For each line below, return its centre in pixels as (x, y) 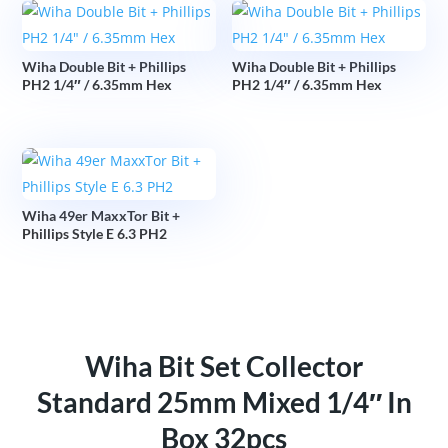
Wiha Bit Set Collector (224, 365)
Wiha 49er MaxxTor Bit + (101, 215)
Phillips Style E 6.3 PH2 (95, 233)
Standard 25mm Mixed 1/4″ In (224, 401)
